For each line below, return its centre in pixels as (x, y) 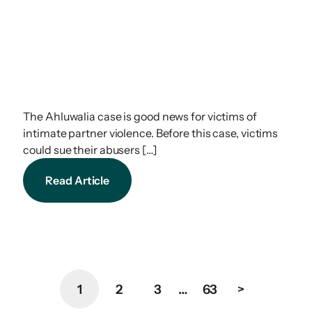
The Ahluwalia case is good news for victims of (140, 117)
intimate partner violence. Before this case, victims (151, 133)
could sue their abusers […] (90, 150)
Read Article (78, 181)
